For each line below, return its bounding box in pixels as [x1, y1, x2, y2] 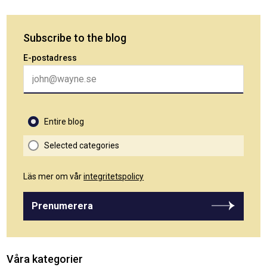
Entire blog [44, 116, 85, 126]
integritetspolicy [83, 171, 144, 181]
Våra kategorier [7, 252, 83, 265]
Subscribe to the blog [23, 31, 127, 44]
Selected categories [44, 140, 120, 150]
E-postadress [23, 52, 77, 63]
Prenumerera [32, 200, 94, 212]
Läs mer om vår [23, 171, 84, 181]
